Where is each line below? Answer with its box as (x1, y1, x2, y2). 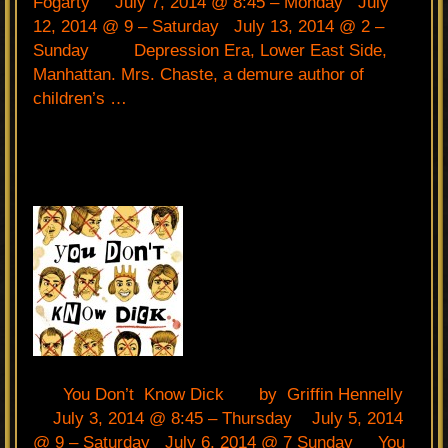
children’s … (33, 88, 127, 108)
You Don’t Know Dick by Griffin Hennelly (33, 384, 413, 404)
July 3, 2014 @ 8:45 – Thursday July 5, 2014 (33, 408, 403, 428)
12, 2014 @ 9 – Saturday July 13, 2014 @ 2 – (33, 16, 384, 36)
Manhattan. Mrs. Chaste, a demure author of (33, 64, 364, 84)
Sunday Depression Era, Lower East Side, (33, 40, 387, 60)
